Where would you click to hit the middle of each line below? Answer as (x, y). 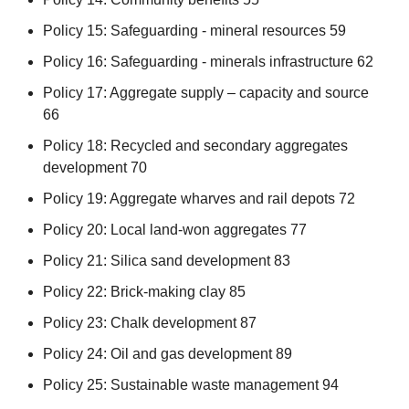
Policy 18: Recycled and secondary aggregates (195, 145)
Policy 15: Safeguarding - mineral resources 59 (194, 30)
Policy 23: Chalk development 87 (149, 322)
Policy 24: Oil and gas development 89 (167, 353)
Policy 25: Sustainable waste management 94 (190, 384)
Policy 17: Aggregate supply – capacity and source (205, 92)
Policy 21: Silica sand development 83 (166, 260)
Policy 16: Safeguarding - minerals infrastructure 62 (208, 61)
